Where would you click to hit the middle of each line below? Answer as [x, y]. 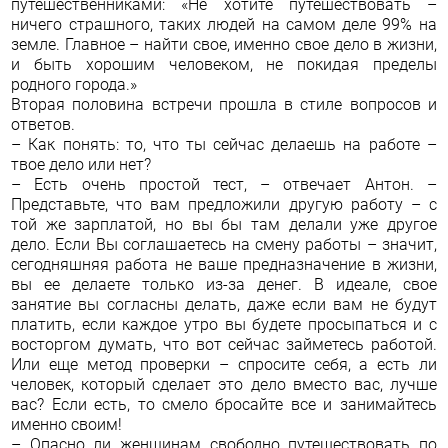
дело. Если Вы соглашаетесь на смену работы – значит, [224, 244]
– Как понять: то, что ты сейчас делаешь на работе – [224, 144]
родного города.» [74, 84]
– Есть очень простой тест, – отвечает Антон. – [224, 184]
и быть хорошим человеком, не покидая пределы [224, 64]
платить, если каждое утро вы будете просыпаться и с [224, 324]
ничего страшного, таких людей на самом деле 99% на [224, 24]
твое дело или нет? [81, 164]
